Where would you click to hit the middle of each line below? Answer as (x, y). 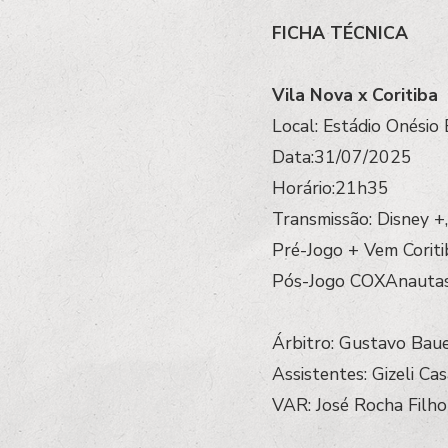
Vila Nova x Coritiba (355, 95)
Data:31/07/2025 (342, 157)
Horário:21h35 (330, 188)
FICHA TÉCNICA (340, 33)
